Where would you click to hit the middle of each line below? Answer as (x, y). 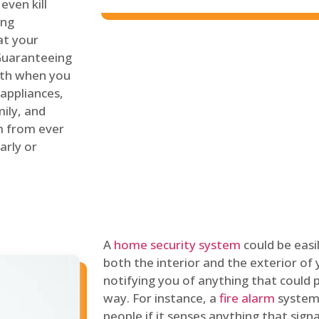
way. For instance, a (161, 298)
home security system (177, 244)
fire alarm (247, 298)
